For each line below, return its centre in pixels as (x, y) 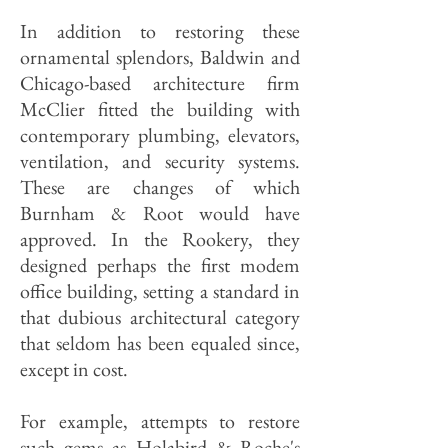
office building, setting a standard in (160, 291)
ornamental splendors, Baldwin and (160, 57)
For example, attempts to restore (160, 421)
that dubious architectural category (160, 317)
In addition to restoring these (160, 31)
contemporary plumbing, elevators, (160, 135)
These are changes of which (160, 187)
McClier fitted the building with (160, 109)
